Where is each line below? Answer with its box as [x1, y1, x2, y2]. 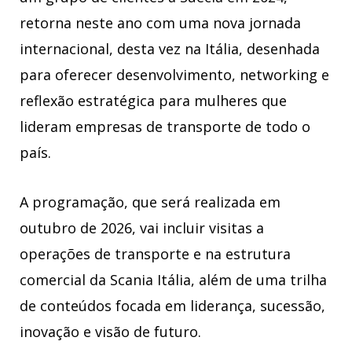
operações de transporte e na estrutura [20, 244, 291, 263]
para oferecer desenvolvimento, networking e [20, 65, 329, 85]
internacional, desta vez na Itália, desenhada [20, 39, 320, 59]
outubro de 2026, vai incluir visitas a [20, 218, 264, 237]
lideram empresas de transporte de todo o [20, 117, 310, 137]
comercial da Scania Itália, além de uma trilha [20, 269, 327, 289]
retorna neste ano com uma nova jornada [20, 13, 301, 33]
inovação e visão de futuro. [20, 321, 201, 341]
